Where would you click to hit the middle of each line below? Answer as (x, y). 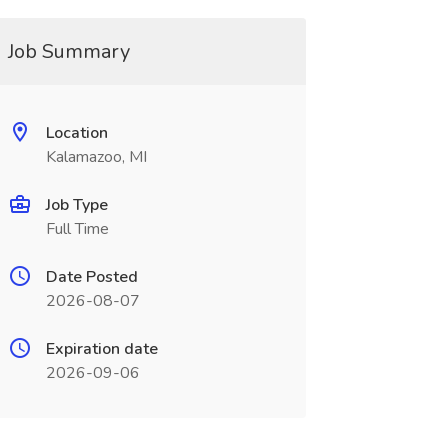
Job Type (76, 205)
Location (76, 133)
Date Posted (91, 277)
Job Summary (68, 51)
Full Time (77, 229)
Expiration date (101, 349)
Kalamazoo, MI (96, 157)
